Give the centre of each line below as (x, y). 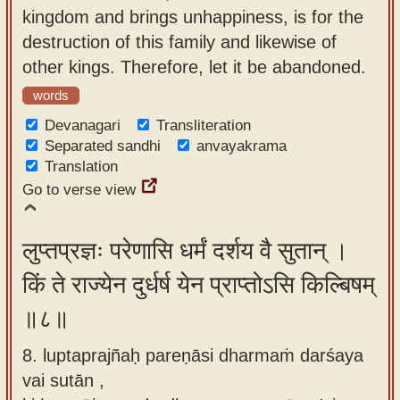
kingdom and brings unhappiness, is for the (193, 17)
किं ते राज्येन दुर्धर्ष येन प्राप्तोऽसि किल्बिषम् (199, 285)
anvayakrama (242, 146)
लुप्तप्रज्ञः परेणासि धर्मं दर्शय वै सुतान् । (185, 251)
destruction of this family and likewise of (179, 42)
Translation (81, 167)
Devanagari (83, 125)
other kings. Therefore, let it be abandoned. (194, 67)
